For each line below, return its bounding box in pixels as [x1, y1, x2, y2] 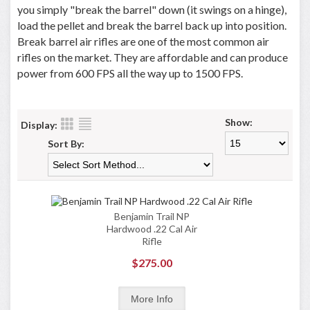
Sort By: [48, 138, 84, 149]
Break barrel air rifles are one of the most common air [17, 35, 269, 48]
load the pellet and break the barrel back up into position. [17, 19, 286, 32]
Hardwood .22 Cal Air [106, 223, 197, 235]
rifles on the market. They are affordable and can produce [17, 51, 288, 64]
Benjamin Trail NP [113, 210, 190, 222]
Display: [21, 119, 57, 131]
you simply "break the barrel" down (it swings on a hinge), [17, 3, 286, 16]
